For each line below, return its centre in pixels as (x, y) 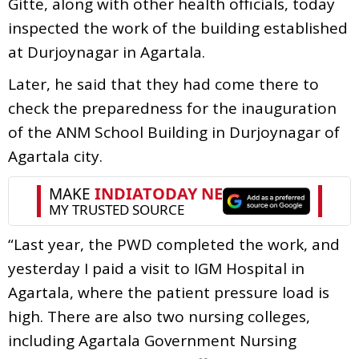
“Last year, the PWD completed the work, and (174, 244)
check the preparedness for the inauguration (172, 108)
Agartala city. (55, 156)
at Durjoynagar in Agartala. (107, 52)
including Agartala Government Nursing (152, 340)
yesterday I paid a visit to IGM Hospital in (156, 268)
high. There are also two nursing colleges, (159, 316)
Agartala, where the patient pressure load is (169, 292)
